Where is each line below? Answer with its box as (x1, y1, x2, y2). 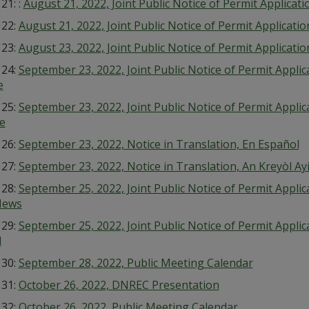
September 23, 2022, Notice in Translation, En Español (18, 137, 299, 152)
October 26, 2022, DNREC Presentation (18, 277, 219, 292)
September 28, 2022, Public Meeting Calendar (18, 255, 253, 270)
